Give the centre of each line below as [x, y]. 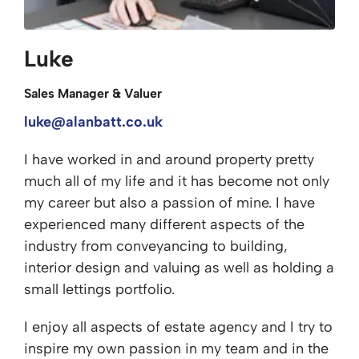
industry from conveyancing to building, [156, 246]
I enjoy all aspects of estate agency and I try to [178, 327]
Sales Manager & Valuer [93, 93]
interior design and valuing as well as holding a [179, 268]
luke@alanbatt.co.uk [93, 122]
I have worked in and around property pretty [169, 159]
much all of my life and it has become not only [177, 181]
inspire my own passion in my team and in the [176, 349]
